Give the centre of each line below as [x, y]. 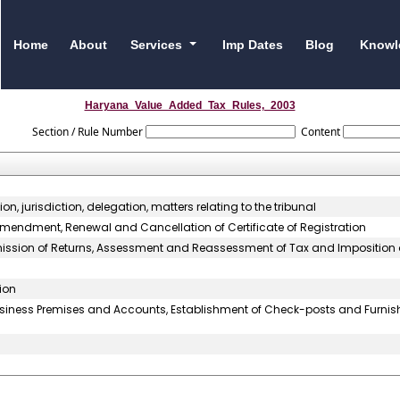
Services [158, 44]
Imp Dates [252, 44]
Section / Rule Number [88, 132]
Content [320, 132]
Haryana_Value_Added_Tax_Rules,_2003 [190, 105]
